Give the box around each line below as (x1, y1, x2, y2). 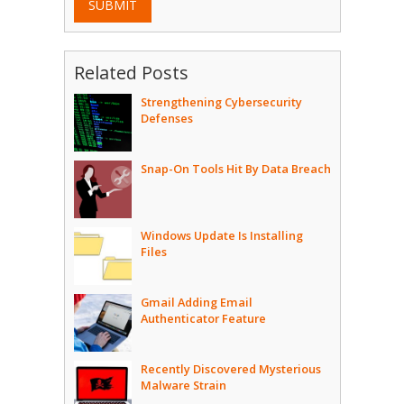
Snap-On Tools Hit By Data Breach (140, 161, 331, 178)
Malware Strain (140, 377, 226, 394)
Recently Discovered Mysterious (140, 361, 321, 378)
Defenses (140, 110, 193, 127)
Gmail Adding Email (140, 294, 252, 311)
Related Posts (73, 60, 188, 86)
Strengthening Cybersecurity (140, 94, 302, 111)
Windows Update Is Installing (140, 227, 303, 244)
